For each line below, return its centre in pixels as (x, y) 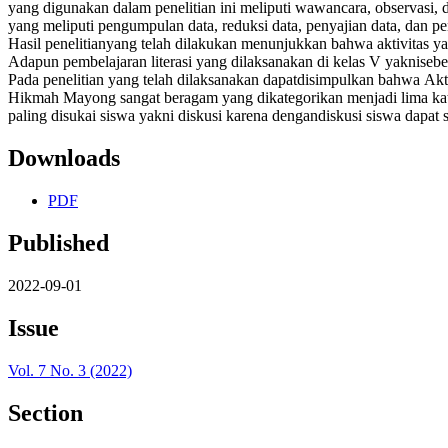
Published (58, 243)
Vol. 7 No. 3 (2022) (70, 370)
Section (45, 412)
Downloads (64, 158)
